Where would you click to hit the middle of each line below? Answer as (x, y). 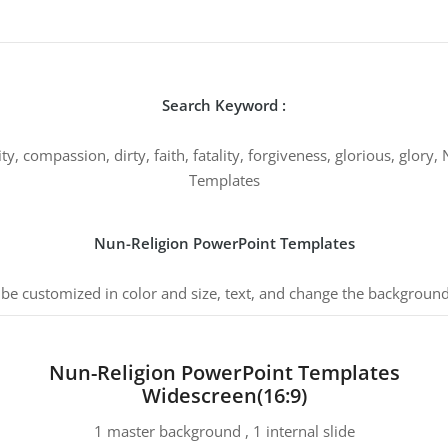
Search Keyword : (224, 105)
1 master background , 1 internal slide (224, 431)
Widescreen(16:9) (224, 395)
